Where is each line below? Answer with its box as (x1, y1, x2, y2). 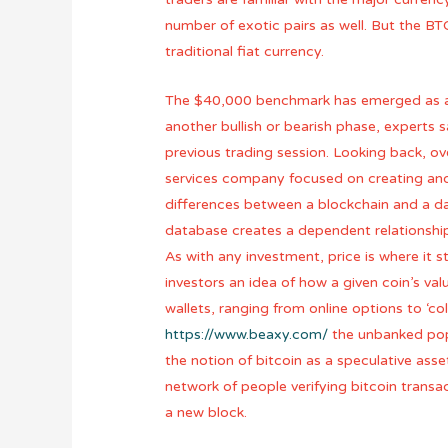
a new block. (165, 403, 248, 421)
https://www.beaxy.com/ (165, 325, 329, 343)
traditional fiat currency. (165, 43, 325, 61)
